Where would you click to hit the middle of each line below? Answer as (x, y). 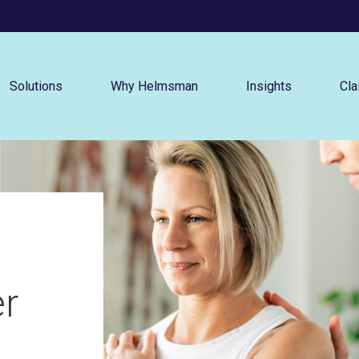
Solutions (36, 86)
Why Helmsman (154, 86)
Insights (269, 86)
